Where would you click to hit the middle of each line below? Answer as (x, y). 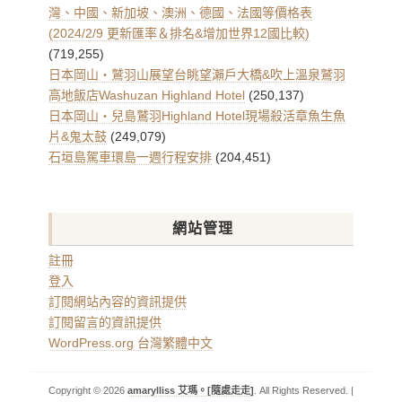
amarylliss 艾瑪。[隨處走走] (191, 390)
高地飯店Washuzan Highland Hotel (147, 95)
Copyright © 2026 (88, 390)
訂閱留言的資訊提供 (105, 322)
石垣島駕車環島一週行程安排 (130, 157)
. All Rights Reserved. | (304, 390)
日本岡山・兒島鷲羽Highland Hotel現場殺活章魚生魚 (197, 116)
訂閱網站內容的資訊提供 (118, 301)
